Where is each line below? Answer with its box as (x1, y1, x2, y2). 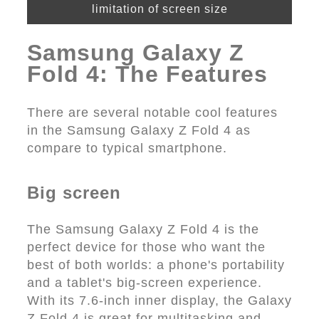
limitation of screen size (91, 3, 228, 15)
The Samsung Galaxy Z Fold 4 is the (27, 222, 259, 236)
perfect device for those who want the (27, 240, 266, 254)
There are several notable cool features (27, 105, 278, 120)
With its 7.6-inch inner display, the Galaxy (27, 293, 292, 308)
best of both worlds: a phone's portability (27, 258, 285, 272)
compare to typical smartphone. (27, 141, 231, 155)
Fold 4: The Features (27, 61, 268, 87)
